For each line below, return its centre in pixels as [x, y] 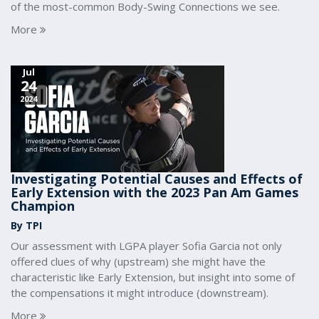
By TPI [26, 225]
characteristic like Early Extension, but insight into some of [153, 277]
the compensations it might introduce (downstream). [140, 293]
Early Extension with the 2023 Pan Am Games [155, 192]
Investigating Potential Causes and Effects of [157, 179]
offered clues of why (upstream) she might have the [138, 261]
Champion [43, 206]
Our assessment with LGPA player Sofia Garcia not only [146, 246]
